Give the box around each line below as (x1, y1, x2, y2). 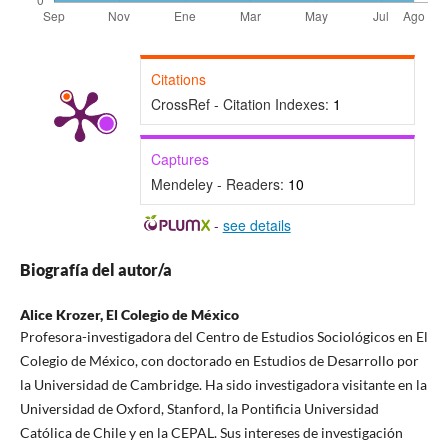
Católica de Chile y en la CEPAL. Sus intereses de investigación (19, 424, 403, 442)
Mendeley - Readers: (150, 174, 288, 195)
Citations (150, 69, 206, 90)
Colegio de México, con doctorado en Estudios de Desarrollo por (19, 352, 419, 370)
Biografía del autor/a (19, 260, 172, 280)
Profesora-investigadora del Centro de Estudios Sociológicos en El (19, 328, 428, 346)
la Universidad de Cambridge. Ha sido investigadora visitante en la (19, 376, 427, 394)
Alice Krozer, (19, 306, 106, 324)
